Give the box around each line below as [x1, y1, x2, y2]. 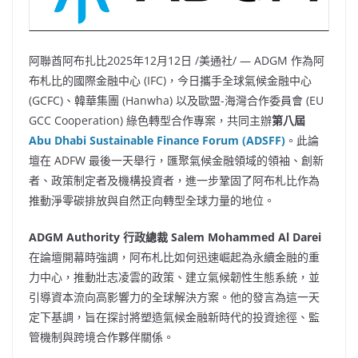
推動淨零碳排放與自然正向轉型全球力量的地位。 [29, 193, 275, 208]
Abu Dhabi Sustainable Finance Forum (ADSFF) [29, 133, 285, 148]
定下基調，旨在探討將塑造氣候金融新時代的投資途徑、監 [29, 309, 320, 324]
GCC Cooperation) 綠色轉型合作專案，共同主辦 [29, 113, 272, 128]
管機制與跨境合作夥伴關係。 [29, 329, 174, 344]
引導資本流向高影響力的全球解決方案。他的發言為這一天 [29, 289, 320, 304]
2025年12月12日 [107, 53, 192, 68]
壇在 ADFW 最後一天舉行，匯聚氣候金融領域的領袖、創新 [29, 153, 324, 168]
